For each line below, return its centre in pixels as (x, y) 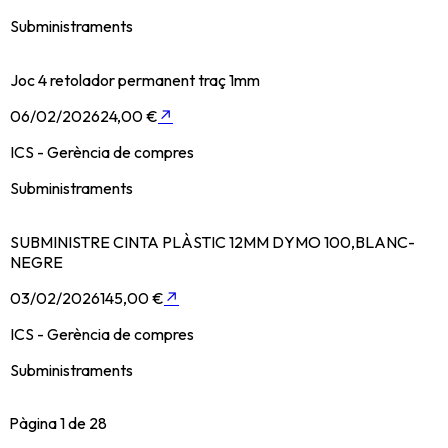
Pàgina (34, 422)
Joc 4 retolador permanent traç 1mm (135, 79)
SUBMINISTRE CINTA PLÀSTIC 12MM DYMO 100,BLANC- (212, 241)
